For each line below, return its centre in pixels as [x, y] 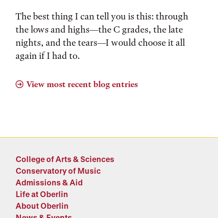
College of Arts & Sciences [65, 159]
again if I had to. [48, 56]
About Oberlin [42, 206]
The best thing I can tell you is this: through [102, 16]
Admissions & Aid [49, 182]
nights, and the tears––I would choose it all [100, 43]
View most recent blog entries [82, 84]
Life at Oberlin [42, 194]
